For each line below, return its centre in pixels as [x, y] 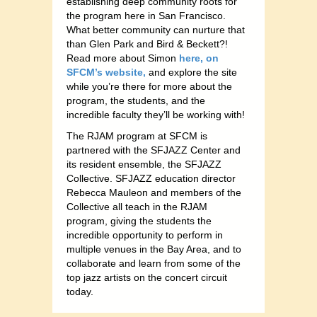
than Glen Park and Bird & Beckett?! [147, 44]
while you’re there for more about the [149, 87]
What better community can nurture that [156, 30]
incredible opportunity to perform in [145, 235]
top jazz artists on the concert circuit [147, 278]
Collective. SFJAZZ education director [151, 179]
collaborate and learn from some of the [154, 264]
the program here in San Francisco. [146, 16]
